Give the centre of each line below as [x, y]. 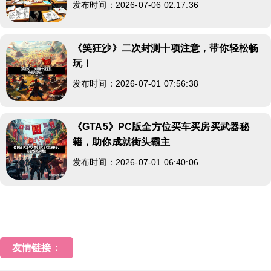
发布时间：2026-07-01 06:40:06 [135, 162]
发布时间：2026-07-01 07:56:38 [135, 83]
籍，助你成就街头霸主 [122, 142]
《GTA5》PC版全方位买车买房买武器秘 [161, 126]
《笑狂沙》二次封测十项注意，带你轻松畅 [166, 48]
